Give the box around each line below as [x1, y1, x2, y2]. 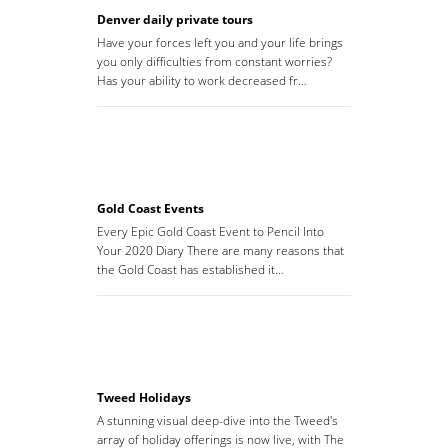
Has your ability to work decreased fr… [97, 72, 307, 90]
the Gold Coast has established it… [97, 261, 284, 279]
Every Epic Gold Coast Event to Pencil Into [97, 223, 324, 241]
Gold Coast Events [97, 200, 204, 218]
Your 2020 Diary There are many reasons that [97, 242, 344, 260]
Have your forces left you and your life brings [97, 34, 343, 52]
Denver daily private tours [97, 11, 253, 29]
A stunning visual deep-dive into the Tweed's [97, 412, 338, 430]
